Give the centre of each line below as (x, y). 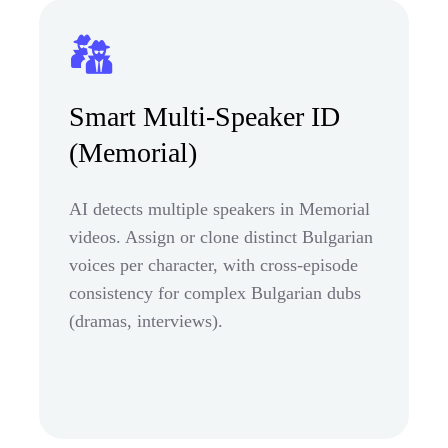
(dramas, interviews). (146, 320)
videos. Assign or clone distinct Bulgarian (221, 236)
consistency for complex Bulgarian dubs (215, 292)
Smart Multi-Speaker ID (204, 116)
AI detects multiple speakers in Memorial (219, 208)
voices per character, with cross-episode (213, 264)
